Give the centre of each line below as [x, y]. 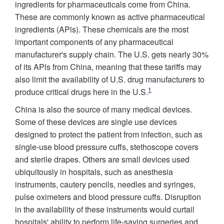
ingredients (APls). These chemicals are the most [102, 29]
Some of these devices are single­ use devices [96, 122]
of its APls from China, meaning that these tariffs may [108, 67]
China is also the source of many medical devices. [103, 109]
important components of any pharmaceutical [94, 42]
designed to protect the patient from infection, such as [109, 134]
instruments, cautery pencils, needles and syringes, [105, 184]
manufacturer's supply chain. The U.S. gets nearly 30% [112, 54]
